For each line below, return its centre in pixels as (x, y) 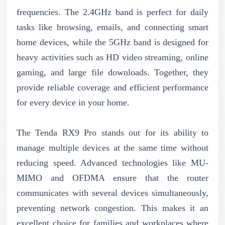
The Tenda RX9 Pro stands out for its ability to (113, 132)
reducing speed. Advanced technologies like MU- (113, 162)
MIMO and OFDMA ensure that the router (113, 178)
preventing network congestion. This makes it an (113, 208)
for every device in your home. (73, 102)
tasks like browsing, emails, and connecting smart (113, 27)
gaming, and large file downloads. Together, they (113, 72)
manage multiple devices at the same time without (113, 147)
